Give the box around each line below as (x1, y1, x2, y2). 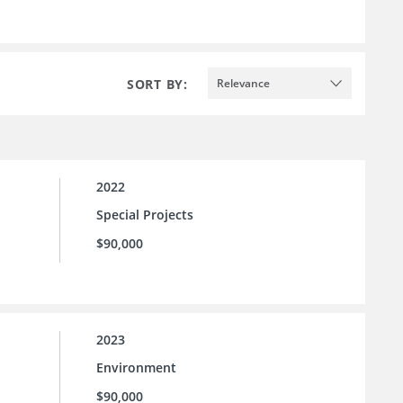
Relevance (217, 75, 270, 91)
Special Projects (96, 206, 193, 224)
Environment (96, 359, 176, 377)
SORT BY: (127, 75, 188, 93)
